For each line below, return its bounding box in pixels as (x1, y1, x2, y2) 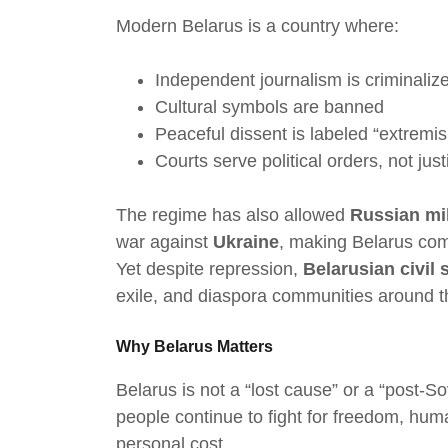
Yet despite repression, (116, 259, 303, 280)
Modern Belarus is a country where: (116, 16, 399, 37)
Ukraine (213, 232, 279, 253)
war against (116, 232, 213, 253)
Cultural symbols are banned (155, 97, 385, 118)
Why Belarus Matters (116, 338, 273, 356)
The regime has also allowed (116, 205, 350, 226)
